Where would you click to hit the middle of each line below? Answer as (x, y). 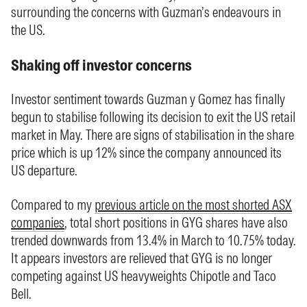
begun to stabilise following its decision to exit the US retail (153, 117)
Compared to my (53, 205)
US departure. (44, 170)
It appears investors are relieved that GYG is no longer (142, 258)
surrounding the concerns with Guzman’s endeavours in (146, 12)
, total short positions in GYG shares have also (176, 222)
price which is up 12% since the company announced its (146, 152)
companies (38, 222)
